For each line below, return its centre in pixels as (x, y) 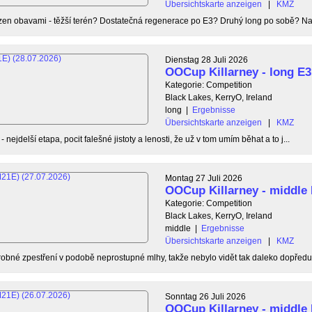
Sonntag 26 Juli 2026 (205, 296)
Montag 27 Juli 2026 (204, 178)
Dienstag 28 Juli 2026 (206, 60)
